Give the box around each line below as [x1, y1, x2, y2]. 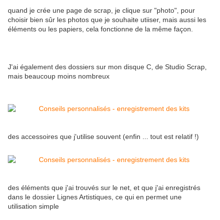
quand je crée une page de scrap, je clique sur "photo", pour [8, 6, 195, 15]
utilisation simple [8, 202, 59, 211]
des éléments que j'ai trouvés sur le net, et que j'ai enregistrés [8, 184, 200, 192]
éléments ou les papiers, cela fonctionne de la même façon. [8, 25, 193, 33]
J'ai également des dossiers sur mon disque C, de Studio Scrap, [8, 63, 207, 71]
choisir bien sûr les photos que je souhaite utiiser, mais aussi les [8, 16, 206, 24]
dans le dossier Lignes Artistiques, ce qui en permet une [8, 193, 182, 201]
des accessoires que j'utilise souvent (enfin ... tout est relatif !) [8, 133, 199, 141]
